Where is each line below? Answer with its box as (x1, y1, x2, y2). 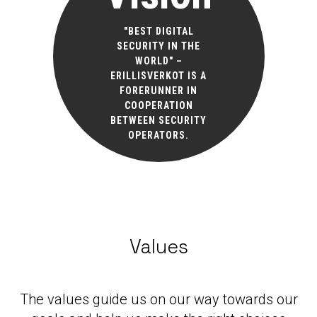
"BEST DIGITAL (123, 25, 194, 37)
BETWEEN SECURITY (110, 114, 207, 126)
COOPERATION (124, 99, 193, 111)
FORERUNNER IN (120, 84, 197, 96)
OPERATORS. (128, 129, 189, 141)
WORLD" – (134, 54, 183, 67)
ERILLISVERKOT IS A (110, 69, 207, 81)
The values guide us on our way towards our (19, 291, 298, 309)
